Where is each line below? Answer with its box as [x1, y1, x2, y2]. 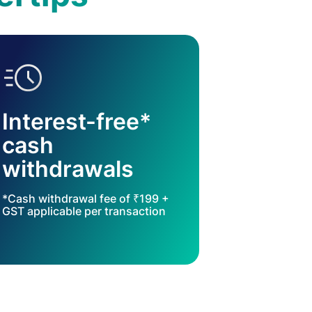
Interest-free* [2, 108, 152, 135]
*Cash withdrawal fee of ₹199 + [2, 192, 170, 205]
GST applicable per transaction [2, 204, 166, 218]
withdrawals [2, 155, 134, 182]
